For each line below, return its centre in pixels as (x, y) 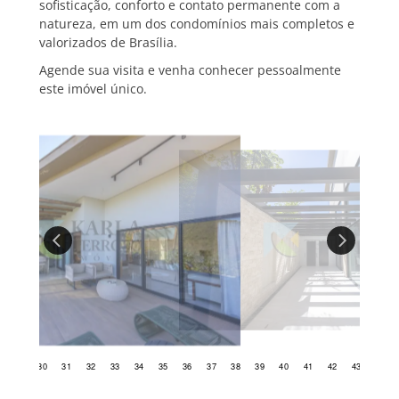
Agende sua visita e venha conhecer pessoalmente (190, 70)
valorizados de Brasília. (108, 43)
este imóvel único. (93, 89)
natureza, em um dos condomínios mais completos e (197, 24)
